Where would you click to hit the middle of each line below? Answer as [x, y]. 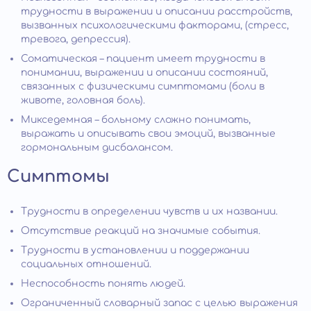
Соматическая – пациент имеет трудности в [143, 58]
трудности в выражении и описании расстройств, [157, 11]
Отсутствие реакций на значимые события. [141, 230]
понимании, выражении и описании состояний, [144, 72]
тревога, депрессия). [76, 39]
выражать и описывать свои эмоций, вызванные [148, 133]
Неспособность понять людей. [103, 283]
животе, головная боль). [83, 100]
